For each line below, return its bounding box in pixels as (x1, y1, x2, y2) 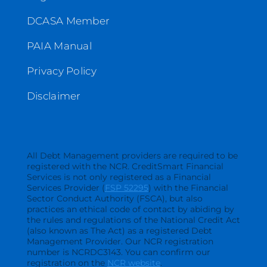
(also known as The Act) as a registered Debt (26, 225, 212, 236)
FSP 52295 (104, 182, 148, 193)
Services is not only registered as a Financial (26, 171, 211, 182)
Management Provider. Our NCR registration (26, 235, 213, 247)
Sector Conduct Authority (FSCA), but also (26, 193, 203, 204)
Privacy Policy (26, 64, 97, 77)
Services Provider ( (26, 182, 105, 193)
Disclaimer (26, 89, 81, 102)
